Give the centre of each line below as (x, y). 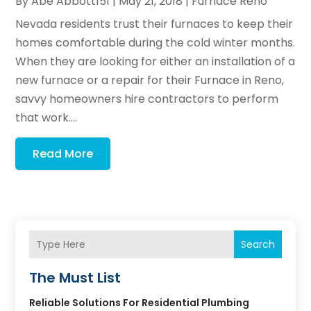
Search (258, 244)
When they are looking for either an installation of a (155, 62)
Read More (63, 154)
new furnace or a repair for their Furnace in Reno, (150, 81)
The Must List (75, 278)
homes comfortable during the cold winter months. (155, 43)
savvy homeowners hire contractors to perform (147, 99)
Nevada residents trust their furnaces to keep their (154, 24)
